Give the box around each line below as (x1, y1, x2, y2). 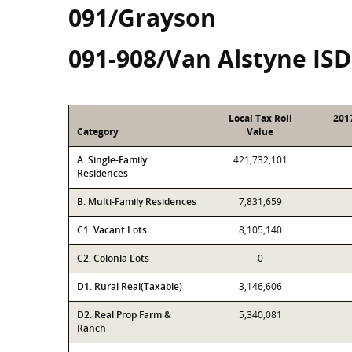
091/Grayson (68, 2, 216, 34)
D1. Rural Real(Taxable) (77, 280, 182, 293)
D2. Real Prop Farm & (77, 308, 171, 321)
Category (77, 125, 119, 138)
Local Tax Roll (228, 112, 292, 125)
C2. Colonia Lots (77, 251, 149, 265)
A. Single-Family (77, 153, 147, 167)
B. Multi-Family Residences (77, 195, 196, 208)
